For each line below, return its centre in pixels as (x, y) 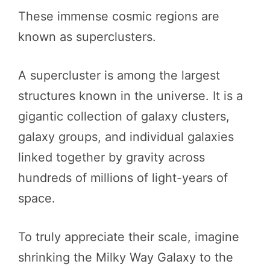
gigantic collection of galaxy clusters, (124, 116)
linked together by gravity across (111, 157)
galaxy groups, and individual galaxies (126, 137)
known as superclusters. (87, 37)
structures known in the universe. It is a (130, 96)
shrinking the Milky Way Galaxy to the (126, 257)
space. (37, 198)
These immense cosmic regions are (119, 16)
